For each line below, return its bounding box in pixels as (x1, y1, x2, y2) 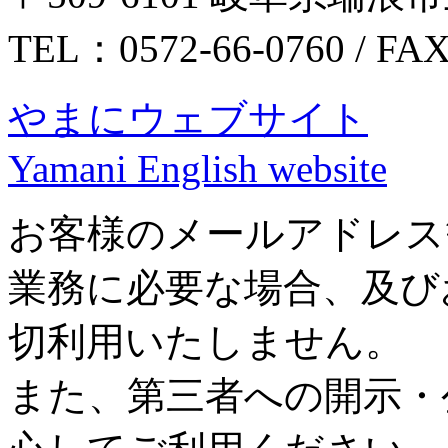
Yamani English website (8, 146, 387, 190)
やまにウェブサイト (8, 96, 368, 140)
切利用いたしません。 (8, 319, 404, 363)
